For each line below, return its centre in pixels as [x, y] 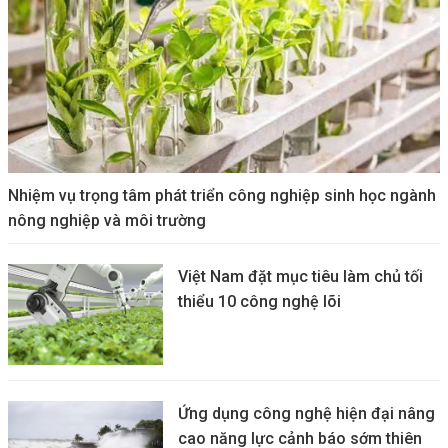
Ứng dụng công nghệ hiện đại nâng [306, 414]
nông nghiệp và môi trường [107, 220]
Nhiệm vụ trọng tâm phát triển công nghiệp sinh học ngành [222, 195]
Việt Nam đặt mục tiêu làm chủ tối [300, 276]
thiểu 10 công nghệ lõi [259, 301]
